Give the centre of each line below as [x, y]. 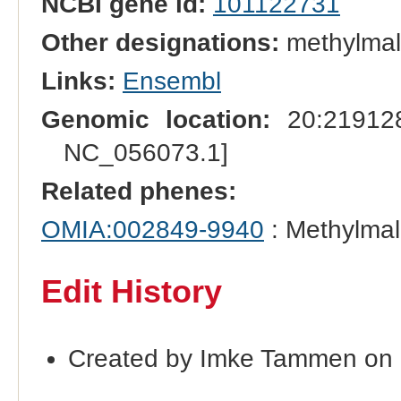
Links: [78, 81]
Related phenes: [138, 192]
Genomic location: [156, 120]
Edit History [131, 292]
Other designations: [160, 43]
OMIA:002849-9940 [152, 230]
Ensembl [171, 81]
